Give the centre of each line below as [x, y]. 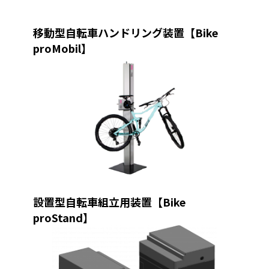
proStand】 [63, 218]
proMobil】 [62, 48]
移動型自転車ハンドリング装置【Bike [125, 33]
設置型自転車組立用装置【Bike [109, 202]
